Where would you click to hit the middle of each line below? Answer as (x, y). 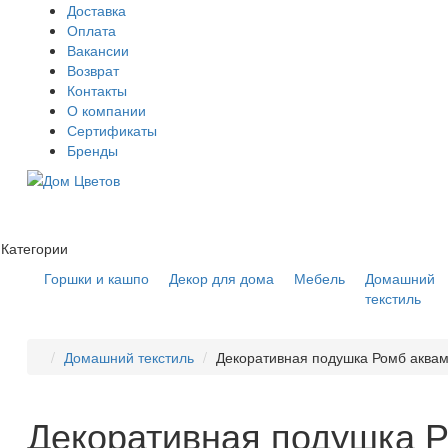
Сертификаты (112, 130)
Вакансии (98, 50)
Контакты (97, 90)
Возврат (93, 70)
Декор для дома (221, 278)
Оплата (91, 30)
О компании (106, 110)
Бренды (92, 150)
